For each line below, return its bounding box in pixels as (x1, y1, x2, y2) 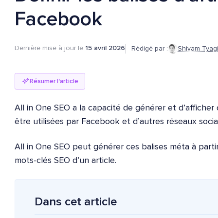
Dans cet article (35, 196, 117, 208)
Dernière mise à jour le (15, 45, 85, 52)
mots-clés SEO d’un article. (15, 156, 116, 165)
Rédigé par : (131, 45, 168, 52)
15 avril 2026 (85, 45, 125, 52)
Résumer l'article (29, 78, 78, 85)
